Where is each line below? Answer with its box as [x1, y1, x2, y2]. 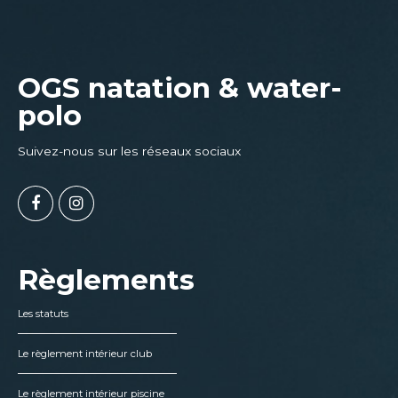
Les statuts [18, 306, 68, 320]
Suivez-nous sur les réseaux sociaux [18, 143, 241, 158]
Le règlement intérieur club [18, 346, 152, 360]
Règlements [18, 262, 195, 297]
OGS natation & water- [18, 70, 342, 105]
